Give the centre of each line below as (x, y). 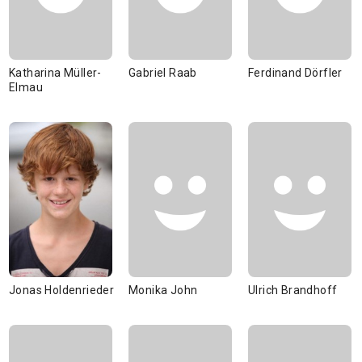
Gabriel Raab (163, 73)
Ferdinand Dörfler (295, 73)
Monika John (163, 290)
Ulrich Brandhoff (293, 290)
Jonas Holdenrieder (62, 290)
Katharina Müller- (55, 73)
